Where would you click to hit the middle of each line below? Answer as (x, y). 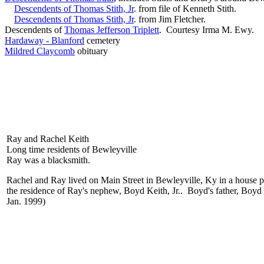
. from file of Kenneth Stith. (185, 9)
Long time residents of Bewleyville (72, 149)
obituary (91, 51)
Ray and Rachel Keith (48, 139)
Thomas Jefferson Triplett (112, 30)
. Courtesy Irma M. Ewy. (207, 30)
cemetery (102, 40)
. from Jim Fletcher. (170, 19)
